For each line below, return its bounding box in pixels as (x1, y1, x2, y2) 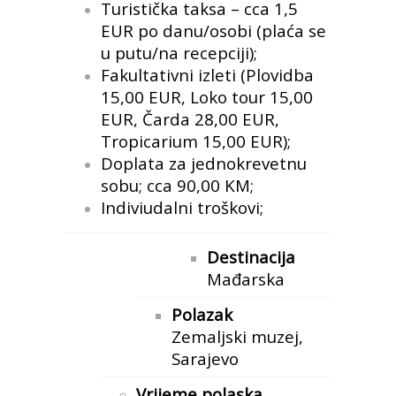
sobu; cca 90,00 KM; (101, 174, 254, 196)
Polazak (171, 303, 232, 325)
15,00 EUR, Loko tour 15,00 (101, 86, 313, 108)
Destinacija (207, 246, 295, 268)
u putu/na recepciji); (101, 42, 257, 64)
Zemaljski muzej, (171, 325, 303, 347)
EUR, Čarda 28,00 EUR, (101, 108, 279, 130)
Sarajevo (171, 347, 239, 369)
